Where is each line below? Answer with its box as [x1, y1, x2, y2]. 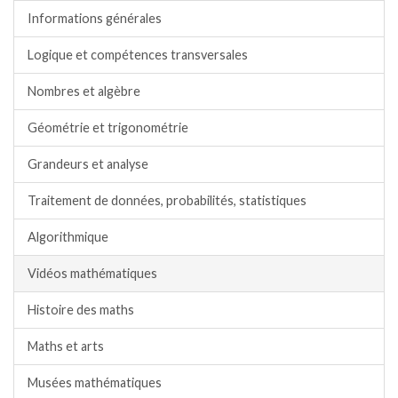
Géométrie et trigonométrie [28, 119, 188, 135]
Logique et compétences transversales [28, 46, 248, 62]
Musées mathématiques [28, 374, 162, 390]
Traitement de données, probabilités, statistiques [28, 192, 306, 208]
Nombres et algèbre [28, 83, 140, 99]
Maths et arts [28, 338, 104, 354]
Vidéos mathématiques [28, 265, 157, 281]
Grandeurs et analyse [28, 155, 148, 171]
